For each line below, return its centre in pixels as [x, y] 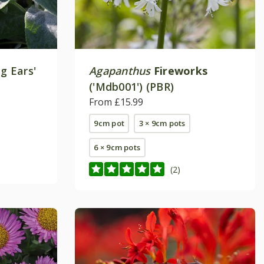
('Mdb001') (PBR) [132, 87]
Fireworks [181, 71]
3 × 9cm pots [162, 123]
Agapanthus [120, 71]
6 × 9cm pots [117, 148]
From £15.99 [116, 102]
